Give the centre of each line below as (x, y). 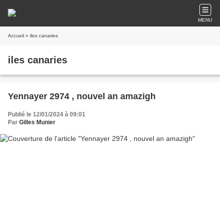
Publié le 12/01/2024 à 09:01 (47, 114)
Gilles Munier (37, 122)
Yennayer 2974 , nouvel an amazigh (82, 96)
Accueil (16, 36)
